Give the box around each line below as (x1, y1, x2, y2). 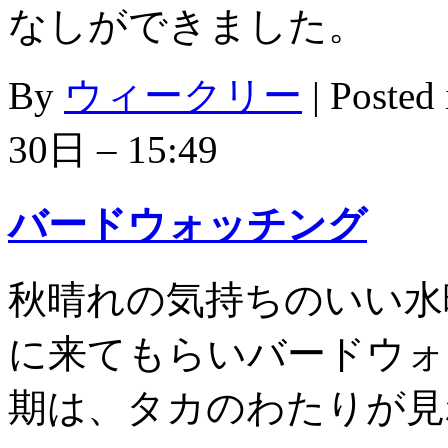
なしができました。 (8, 3, 367, 47)
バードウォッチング (8, 202, 367, 246)
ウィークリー (64, 73, 302, 117)
